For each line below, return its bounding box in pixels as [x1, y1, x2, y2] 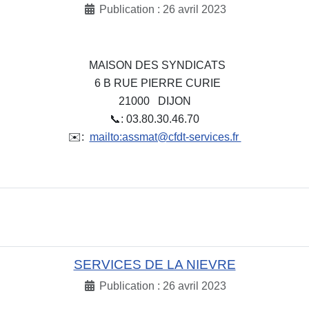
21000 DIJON [118, 95, 191, 108]
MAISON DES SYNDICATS [83, 59, 226, 72]
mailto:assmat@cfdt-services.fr [89, 131, 241, 143]
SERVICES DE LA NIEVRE [73, 257, 236, 272]
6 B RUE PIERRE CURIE [88, 77, 221, 90]
